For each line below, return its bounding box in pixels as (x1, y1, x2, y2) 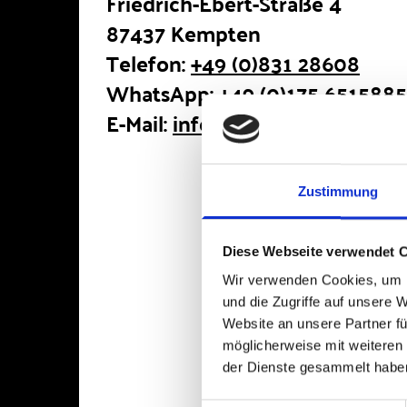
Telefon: (106, 43, 191, 83)
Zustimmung (297, 184, 379, 200)
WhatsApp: (106, 73, 219, 113)
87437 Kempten (106, 13, 261, 53)
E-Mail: (106, 103, 173, 143)
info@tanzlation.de (173, 103, 354, 143)
